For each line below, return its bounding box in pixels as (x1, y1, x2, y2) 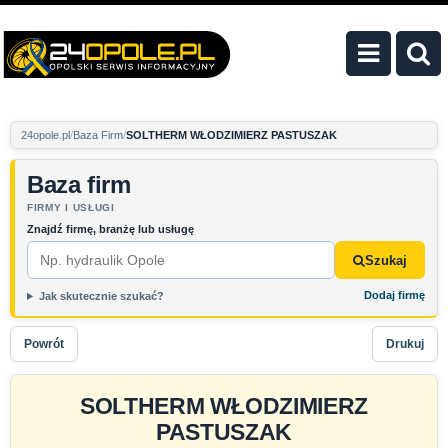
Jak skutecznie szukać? (38, 290, 164, 302)
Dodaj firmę (364, 289, 425, 301)
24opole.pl (21, 129, 70, 141)
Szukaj (365, 252, 407, 268)
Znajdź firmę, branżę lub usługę (27, 223, 194, 235)
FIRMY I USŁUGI (27, 202, 115, 213)
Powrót (24, 336, 64, 351)
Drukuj (386, 336, 424, 351)
